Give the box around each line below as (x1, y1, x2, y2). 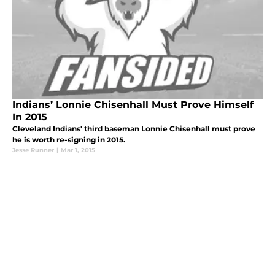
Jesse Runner (12, 145, 54, 154)
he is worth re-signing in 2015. (12, 134, 125, 144)
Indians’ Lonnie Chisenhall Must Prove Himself (12, 98, 254, 110)
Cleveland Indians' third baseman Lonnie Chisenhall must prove (12, 123, 255, 133)
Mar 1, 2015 (61, 145, 95, 154)
